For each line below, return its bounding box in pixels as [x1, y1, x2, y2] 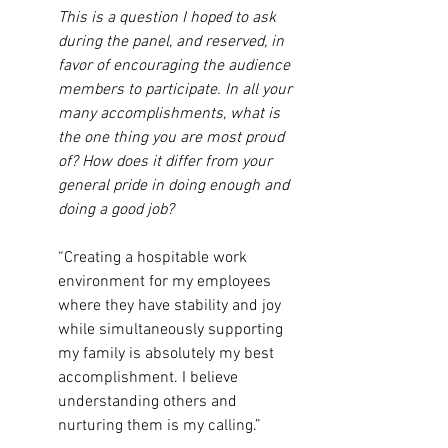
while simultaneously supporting [58, 320, 287, 340]
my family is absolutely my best [58, 344, 278, 364]
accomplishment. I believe [58, 368, 242, 388]
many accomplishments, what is [58, 104, 284, 124]
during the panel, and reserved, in [58, 32, 288, 52]
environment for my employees [58, 272, 275, 292]
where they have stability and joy [58, 296, 285, 316]
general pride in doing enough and [58, 176, 293, 196]
